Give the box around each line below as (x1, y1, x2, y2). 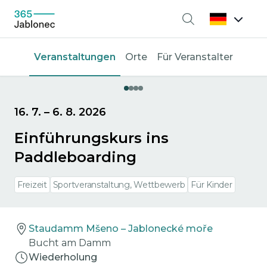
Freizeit (17, 179, 47, 190)
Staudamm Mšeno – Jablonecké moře (29, 223, 213, 234)
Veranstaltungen (34, 51, 116, 63)
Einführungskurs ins (14, 129, 169, 147)
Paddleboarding (14, 148, 136, 166)
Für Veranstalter (157, 51, 233, 63)
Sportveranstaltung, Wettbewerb (52, 179, 185, 190)
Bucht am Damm (29, 237, 111, 249)
